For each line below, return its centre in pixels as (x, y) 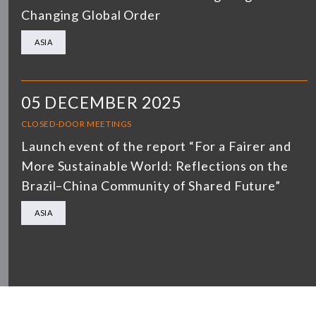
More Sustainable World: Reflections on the (155, 165)
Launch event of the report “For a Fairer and (156, 146)
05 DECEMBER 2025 (102, 102)
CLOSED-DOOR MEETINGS (77, 123)
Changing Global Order (91, 14)
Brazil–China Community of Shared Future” (151, 185)
